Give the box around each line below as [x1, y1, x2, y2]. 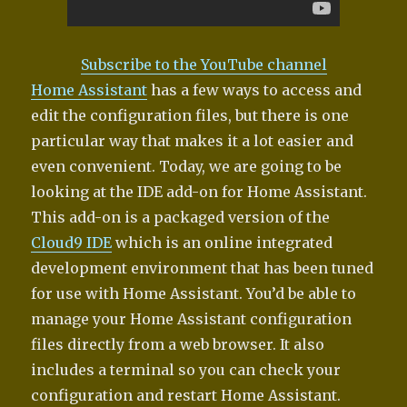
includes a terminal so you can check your [31, 361, 342, 380]
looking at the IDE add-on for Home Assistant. [31, 183, 368, 202]
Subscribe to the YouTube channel [80, 55, 327, 74]
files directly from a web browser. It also [31, 335, 325, 354]
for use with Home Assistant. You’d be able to [31, 284, 357, 303]
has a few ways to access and [147, 81, 362, 100]
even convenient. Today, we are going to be [31, 157, 342, 176]
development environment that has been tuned [31, 259, 374, 278]
